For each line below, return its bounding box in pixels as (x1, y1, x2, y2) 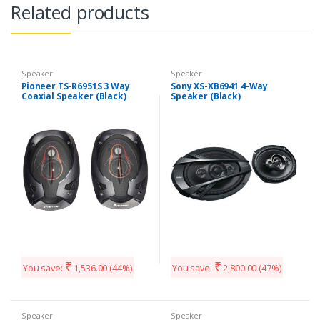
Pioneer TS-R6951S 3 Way (21, 79, 130, 92)
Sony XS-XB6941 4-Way (170, 79, 269, 92)
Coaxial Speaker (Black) (21, 89, 126, 102)
